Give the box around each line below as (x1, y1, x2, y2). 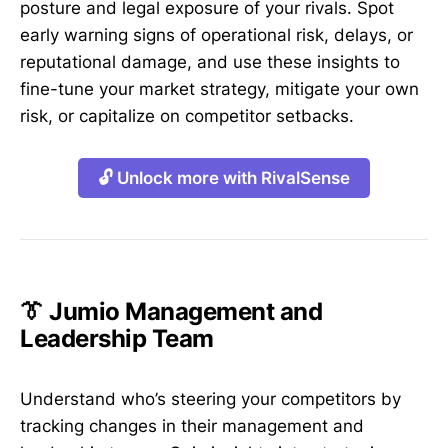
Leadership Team (20, 324, 214, 354)
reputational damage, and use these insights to (20, 52, 400, 73)
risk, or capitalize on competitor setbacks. (20, 106, 354, 127)
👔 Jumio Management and (20, 297, 323, 327)
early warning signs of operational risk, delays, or (20, 25, 413, 46)
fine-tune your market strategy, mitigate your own (20, 79, 419, 100)
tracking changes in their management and (20, 415, 364, 436)
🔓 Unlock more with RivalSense (98, 167, 350, 188)
